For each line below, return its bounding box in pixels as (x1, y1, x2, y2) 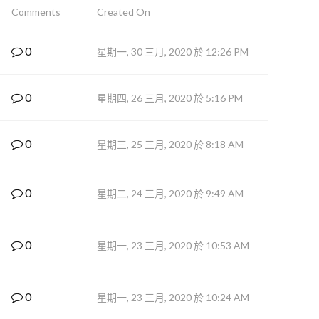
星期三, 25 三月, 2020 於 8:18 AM (97, 138, 244, 150)
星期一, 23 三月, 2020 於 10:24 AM (97, 291, 249, 303)
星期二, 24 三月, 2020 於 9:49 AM (97, 187, 244, 199)
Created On (97, 6, 150, 18)
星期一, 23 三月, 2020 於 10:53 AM (97, 239, 249, 251)
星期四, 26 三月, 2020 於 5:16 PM (97, 92, 243, 104)
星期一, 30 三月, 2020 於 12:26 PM (97, 46, 249, 58)
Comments (11, 6, 61, 18)
